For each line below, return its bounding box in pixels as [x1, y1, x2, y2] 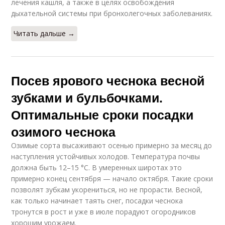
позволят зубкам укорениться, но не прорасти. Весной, [11, 185, 203, 195]
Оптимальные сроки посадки [11, 105, 194, 124]
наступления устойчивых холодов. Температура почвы [11, 152, 200, 162]
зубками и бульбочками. [11, 88, 163, 107]
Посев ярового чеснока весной [11, 71, 205, 90]
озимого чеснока [11, 123, 116, 141]
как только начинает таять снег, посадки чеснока [11, 196, 183, 206]
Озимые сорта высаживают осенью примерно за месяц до [11, 141, 212, 151]
